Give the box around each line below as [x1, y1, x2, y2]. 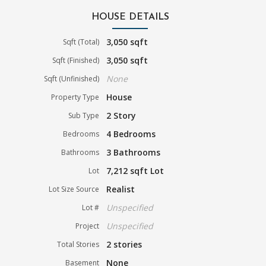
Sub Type [68, 110, 100, 121]
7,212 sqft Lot [106, 164, 164, 176]
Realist [106, 183, 135, 195]
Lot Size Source [49, 183, 100, 194]
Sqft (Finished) [52, 55, 100, 65]
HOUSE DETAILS [91, 12, 169, 22]
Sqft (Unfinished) [44, 73, 100, 84]
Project [75, 220, 100, 231]
